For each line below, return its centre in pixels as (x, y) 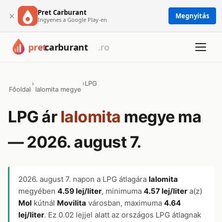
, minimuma (123, 191)
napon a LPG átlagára (110, 179)
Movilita (72, 203)
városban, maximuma (125, 203)
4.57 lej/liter (166, 191)
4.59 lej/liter (80, 191)
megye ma (161, 117)
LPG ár (34, 117)
